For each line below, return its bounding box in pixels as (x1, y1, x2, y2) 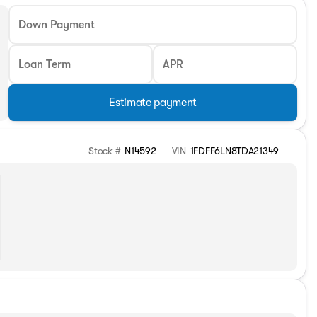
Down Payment (18, 18, 96, 31)
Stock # (88, 145, 121, 156)
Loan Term (18, 58, 71, 71)
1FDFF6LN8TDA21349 (190, 145, 279, 156)
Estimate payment (109, 96, 197, 109)
